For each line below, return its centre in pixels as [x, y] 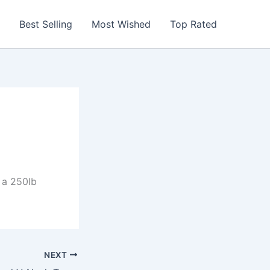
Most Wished [121, 24]
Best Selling [46, 24]
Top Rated [193, 24]
